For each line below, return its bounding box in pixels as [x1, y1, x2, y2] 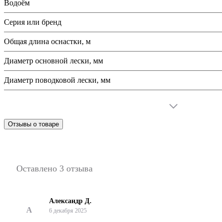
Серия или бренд [4, 17, 61, 26]
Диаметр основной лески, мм [4, 56, 103, 65]
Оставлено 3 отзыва [16, 163, 93, 173]
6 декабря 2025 [49, 207, 87, 214]
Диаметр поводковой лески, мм [4, 75, 111, 84]
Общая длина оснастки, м [4, 37, 91, 46]
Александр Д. [49, 197, 92, 205]
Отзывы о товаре [8, 120, 59, 128]
